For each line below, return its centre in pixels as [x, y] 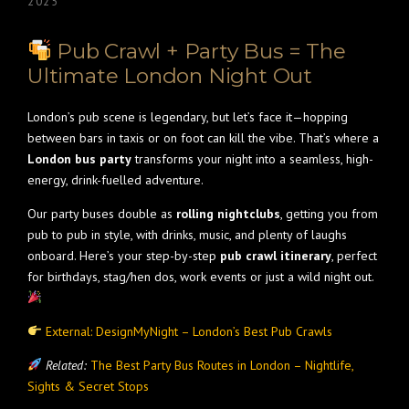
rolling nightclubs [228, 214]
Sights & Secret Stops [88, 386]
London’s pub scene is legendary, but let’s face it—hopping [188, 117]
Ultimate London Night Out [170, 76]
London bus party [79, 159]
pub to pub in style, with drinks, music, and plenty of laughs [187, 235]
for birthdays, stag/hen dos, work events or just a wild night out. [200, 277]
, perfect [354, 256]
